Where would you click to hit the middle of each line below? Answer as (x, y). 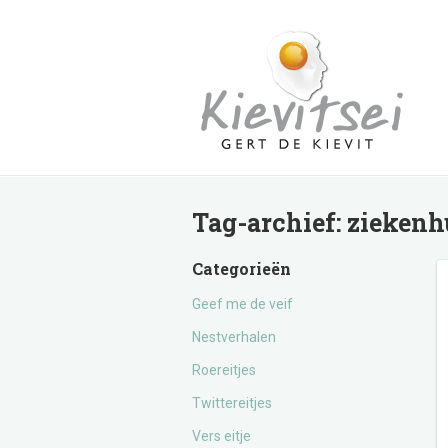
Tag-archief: (269, 222)
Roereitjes (224, 370)
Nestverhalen (234, 337)
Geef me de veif (242, 304)
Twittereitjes (232, 403)
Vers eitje (221, 436)
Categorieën (241, 268)
